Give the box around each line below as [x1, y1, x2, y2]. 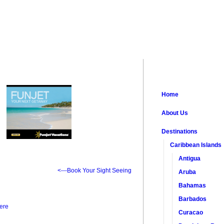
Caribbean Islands [170, 141, 222, 148]
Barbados [178, 195, 207, 202]
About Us [161, 109, 188, 116]
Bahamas [178, 181, 206, 189]
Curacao [178, 208, 203, 216]
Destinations [161, 127, 198, 135]
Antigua [178, 154, 201, 162]
